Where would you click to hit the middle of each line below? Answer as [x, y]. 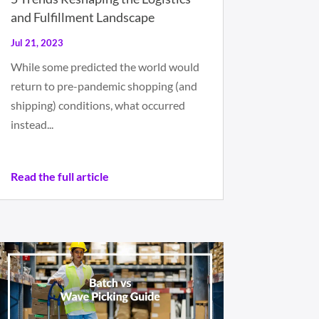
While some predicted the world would [105, 67]
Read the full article [59, 177]
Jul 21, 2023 [37, 43]
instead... [32, 125]
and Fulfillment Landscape [82, 17]
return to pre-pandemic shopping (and [104, 86]
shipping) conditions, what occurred [98, 105]
